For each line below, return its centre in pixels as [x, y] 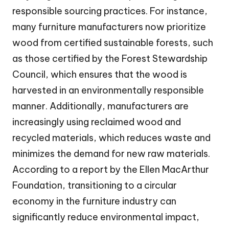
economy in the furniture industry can [94, 201]
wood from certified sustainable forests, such [113, 42]
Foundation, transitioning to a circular [95, 185]
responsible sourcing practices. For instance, [110, 11]
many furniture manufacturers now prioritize [109, 27]
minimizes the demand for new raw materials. [111, 153]
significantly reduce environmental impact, [106, 217]
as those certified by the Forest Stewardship [110, 58]
